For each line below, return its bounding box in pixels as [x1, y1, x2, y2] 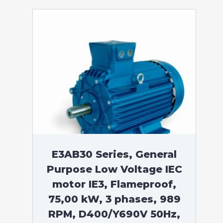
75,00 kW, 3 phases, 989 [48, 193, 181, 205]
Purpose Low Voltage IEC [46, 163, 182, 175]
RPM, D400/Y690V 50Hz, [48, 208, 180, 220]
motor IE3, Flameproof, [52, 178, 176, 190]
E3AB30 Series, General [52, 148, 177, 160]
